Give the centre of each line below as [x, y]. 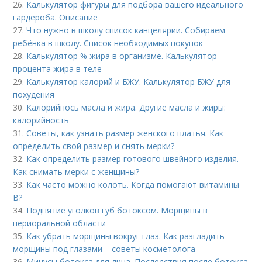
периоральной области [60, 223]
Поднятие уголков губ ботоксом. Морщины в [117, 211]
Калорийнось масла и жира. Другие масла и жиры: [126, 108]
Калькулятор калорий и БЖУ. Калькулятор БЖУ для [129, 82]
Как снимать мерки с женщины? [76, 172]
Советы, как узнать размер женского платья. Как [125, 133]
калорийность [41, 120]
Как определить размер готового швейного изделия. [133, 159]
